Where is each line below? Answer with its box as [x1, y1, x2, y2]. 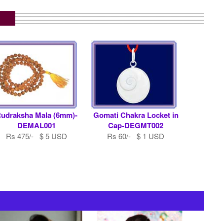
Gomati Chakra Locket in [93, 110, 179, 121]
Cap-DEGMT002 [108, 120, 164, 131]
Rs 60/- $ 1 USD [107, 131, 165, 142]
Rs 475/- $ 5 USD [5, 131, 67, 142]
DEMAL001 [17, 120, 56, 131]
